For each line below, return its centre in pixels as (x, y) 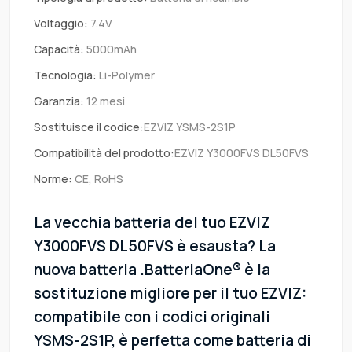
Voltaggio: (61, 24)
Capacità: (59, 49)
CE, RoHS (98, 179)
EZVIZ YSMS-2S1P (190, 127)
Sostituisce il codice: (89, 127)
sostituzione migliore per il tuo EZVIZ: (170, 293)
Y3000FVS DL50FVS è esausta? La (155, 246)
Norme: (53, 179)
